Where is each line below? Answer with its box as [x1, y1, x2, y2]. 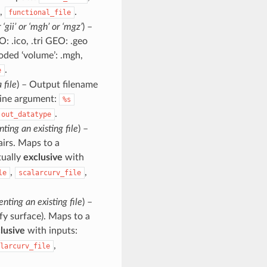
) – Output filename [16, 79, 98, 89]
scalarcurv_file [18, 168, 81, 177]
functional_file [8, 8, 71, 17]
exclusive [23, 152, 63, 162]
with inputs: [24, 225, 77, 235]
